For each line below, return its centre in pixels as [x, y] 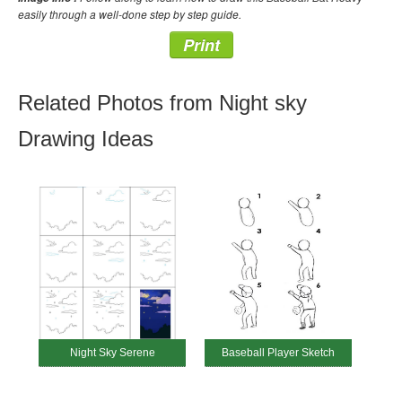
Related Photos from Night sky [162, 102]
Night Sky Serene [112, 352]
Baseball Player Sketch [278, 352]
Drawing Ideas [86, 138]
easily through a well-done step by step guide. [130, 13]
